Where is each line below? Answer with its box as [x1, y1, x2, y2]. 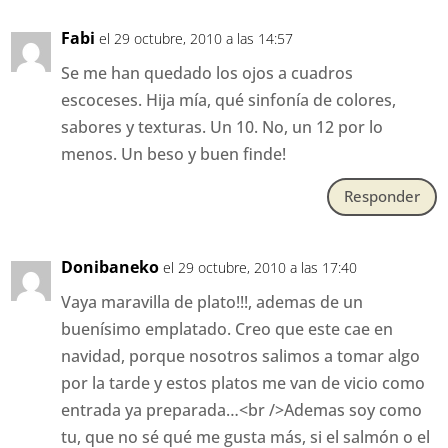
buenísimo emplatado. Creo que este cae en [61, 317, 394, 340]
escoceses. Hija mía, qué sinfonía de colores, [61, 88, 397, 111]
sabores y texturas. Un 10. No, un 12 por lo [61, 115, 384, 138]
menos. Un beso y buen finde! [61, 142, 287, 165]
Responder [343, 186, 420, 207]
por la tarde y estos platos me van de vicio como [61, 371, 426, 394]
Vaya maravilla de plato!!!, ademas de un [61, 290, 364, 313]
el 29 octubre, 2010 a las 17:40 [163, 257, 358, 277]
